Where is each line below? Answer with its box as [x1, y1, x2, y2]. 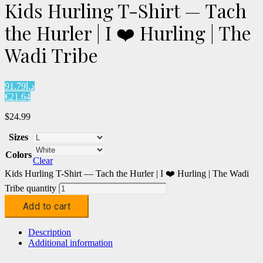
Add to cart [22, 200, 71, 212]
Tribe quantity [5, 183, 56, 193]
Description [28, 227, 71, 238]
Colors [5, 150, 32, 160]
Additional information [28, 238, 113, 248]
